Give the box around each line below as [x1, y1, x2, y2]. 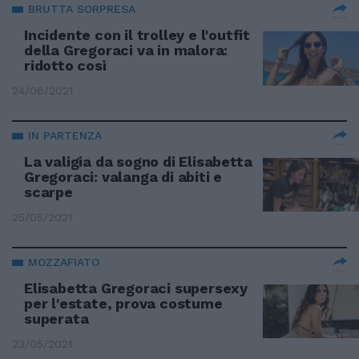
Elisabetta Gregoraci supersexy [24, 280, 248, 296]
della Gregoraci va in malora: [24, 42, 228, 58]
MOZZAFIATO [28, 256, 99, 268]
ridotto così [24, 57, 107, 74]
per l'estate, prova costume [24, 295, 223, 312]
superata [24, 310, 89, 327]
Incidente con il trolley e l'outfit [24, 26, 251, 43]
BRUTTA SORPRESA [28, 2, 135, 15]
